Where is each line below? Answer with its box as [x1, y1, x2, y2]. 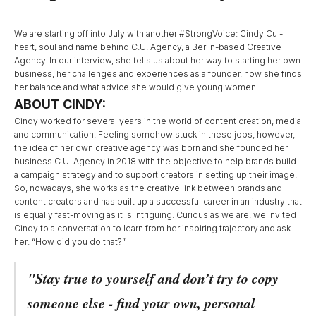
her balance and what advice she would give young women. [14, 82, 258, 92]
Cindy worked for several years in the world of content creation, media [14, 116, 301, 126]
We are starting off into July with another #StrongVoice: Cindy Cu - [14, 28, 283, 39]
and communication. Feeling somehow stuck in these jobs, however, [14, 129, 295, 140]
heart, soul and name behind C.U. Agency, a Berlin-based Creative [14, 42, 281, 52]
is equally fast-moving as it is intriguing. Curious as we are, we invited [14, 209, 296, 220]
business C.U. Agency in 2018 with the [14, 156, 171, 166]
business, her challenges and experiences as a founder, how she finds [14, 68, 302, 79]
